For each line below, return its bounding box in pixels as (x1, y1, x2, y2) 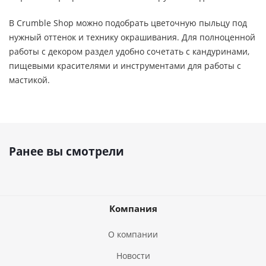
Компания (109, 202, 157, 214)
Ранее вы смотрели (9, 144, 124, 159)
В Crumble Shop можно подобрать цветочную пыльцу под (9, 17, 247, 28)
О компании (108, 229, 158, 240)
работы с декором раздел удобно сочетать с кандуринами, (9, 46, 249, 57)
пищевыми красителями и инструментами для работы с (9, 60, 241, 71)
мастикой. (9, 74, 50, 85)
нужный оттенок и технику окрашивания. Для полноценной (9, 31, 255, 43)
